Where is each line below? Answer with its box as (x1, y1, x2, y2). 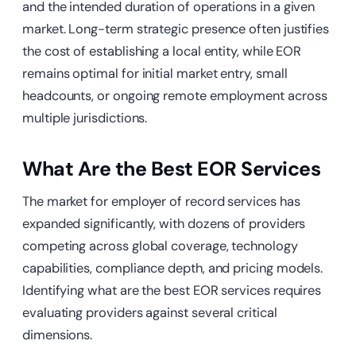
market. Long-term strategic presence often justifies (22, 21, 330, 38)
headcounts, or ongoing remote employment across (22, 87, 327, 105)
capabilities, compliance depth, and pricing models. (22, 260, 323, 277)
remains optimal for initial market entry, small (22, 65, 288, 83)
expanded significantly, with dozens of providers (22, 215, 306, 233)
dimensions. (22, 327, 93, 344)
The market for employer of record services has (22, 193, 300, 211)
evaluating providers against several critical (22, 304, 277, 322)
